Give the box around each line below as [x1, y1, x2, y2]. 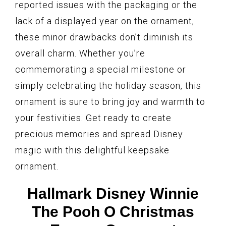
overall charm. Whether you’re [15, 48, 145, 59]
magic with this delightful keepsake [15, 145, 169, 156]
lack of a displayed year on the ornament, [15, 16, 194, 27]
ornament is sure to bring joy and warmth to [15, 96, 205, 107]
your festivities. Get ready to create [15, 112, 172, 124]
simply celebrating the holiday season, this [15, 80, 201, 91]
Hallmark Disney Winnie [27, 185, 199, 202]
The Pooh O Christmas [32, 203, 194, 220]
